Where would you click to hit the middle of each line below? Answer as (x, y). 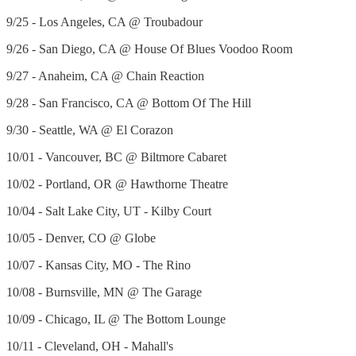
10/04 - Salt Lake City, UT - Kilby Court (109, 211)
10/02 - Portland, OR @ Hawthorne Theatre (117, 184)
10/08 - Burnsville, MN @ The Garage (104, 292)
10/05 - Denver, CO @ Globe (81, 238)
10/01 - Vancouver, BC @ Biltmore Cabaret (116, 157)
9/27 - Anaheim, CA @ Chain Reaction (105, 76)
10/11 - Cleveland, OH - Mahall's (90, 346)
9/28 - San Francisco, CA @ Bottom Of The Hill (129, 103)
